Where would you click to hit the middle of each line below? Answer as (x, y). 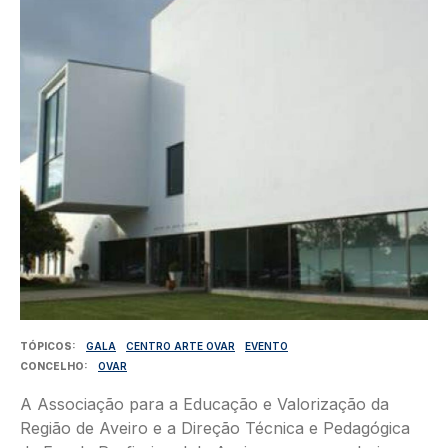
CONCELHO (52, 366)
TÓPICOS (46, 346)
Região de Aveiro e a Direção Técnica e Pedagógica (215, 428)
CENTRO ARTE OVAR (180, 346)
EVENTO (266, 346)
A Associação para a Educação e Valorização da (204, 404)
